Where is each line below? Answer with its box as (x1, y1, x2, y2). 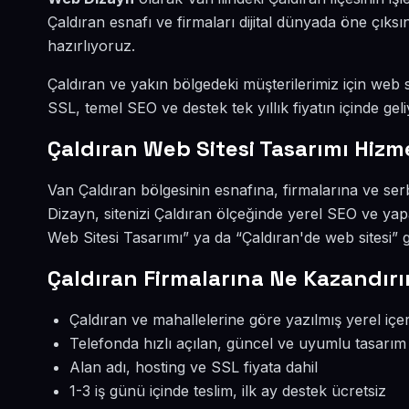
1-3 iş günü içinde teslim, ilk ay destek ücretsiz (69, 382, 386, 400)
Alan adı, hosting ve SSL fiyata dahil (69, 358, 318, 376)
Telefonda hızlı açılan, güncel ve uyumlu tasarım (69, 334, 406, 352)
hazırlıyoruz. (47, 37, 135, 55)
